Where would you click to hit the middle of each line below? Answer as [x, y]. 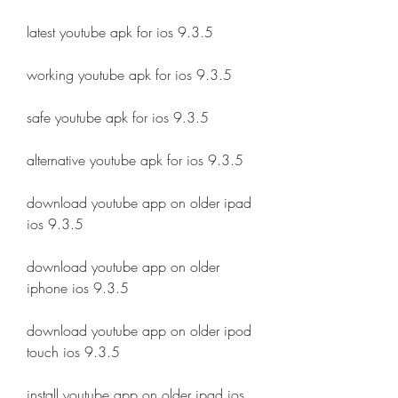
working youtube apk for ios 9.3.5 [129, 75]
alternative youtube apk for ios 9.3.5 [135, 160]
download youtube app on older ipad [139, 203]
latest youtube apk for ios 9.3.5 [120, 32]
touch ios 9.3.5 [73, 352]
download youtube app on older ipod [139, 330]
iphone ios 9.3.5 [78, 288]
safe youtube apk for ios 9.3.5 [118, 117]
